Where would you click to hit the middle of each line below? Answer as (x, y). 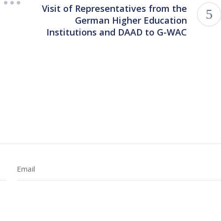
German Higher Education (131, 20)
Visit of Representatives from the (114, 9)
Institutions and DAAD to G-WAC (117, 32)
